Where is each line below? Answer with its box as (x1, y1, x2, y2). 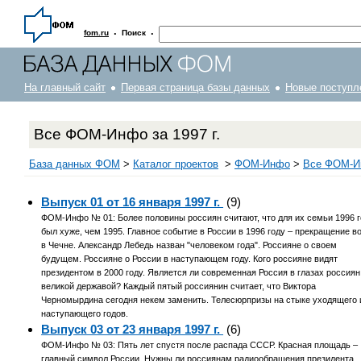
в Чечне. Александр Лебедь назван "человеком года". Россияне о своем (41, 240, 338, 251)
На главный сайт (24, 81, 106, 93)
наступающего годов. (41, 309, 129, 319)
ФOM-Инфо (234, 158, 290, 170)
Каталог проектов (133, 158, 218, 170)
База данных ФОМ (29, 158, 120, 170)
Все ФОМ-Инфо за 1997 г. (34, 126, 220, 143)
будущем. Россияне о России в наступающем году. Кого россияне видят (41, 254, 338, 264)
